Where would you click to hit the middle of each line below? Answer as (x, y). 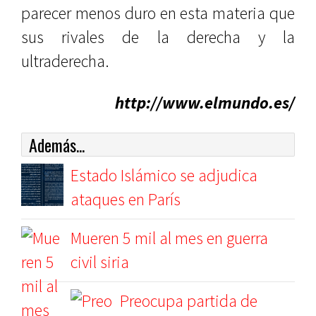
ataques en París (126, 199)
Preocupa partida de (189, 301)
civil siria (100, 262)
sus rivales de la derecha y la (158, 37)
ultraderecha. (65, 61)
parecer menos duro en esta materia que (158, 13)
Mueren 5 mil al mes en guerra (169, 238)
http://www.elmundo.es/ (205, 103)
